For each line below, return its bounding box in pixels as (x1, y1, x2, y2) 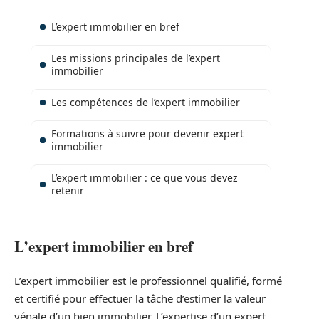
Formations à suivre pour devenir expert (51, 127, 244, 141)
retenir (51, 184, 84, 198)
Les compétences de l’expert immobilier (51, 95, 240, 110)
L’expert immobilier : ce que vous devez (51, 171, 238, 185)
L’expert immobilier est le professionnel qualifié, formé (14, 273, 282, 288)
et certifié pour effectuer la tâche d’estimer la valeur (14, 291, 266, 306)
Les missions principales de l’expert (51, 51, 220, 66)
